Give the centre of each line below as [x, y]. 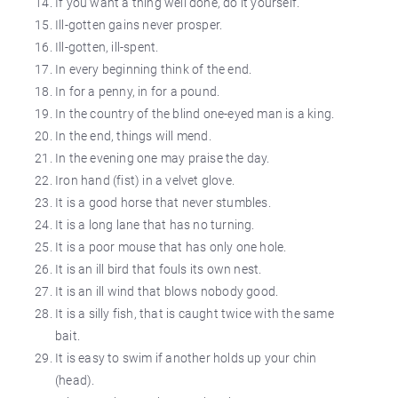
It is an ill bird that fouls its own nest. [159, 269]
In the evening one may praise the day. [163, 158]
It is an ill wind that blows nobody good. [167, 291]
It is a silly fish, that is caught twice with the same [195, 314]
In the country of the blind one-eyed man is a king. [195, 114]
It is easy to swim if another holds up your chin [186, 358]
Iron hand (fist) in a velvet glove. [145, 180]
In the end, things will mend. [133, 136]
